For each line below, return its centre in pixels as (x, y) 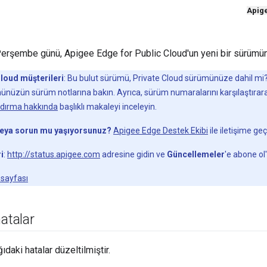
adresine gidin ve (133, 155)
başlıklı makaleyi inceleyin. (107, 107)
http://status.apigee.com (54, 155)
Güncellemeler (196, 155)
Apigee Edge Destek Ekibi (161, 131)
